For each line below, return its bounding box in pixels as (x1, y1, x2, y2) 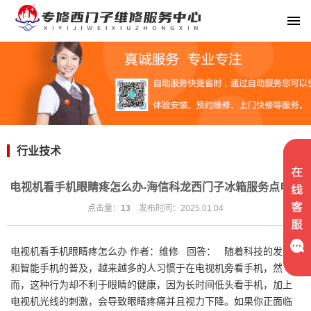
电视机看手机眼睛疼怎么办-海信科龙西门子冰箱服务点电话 (9, 181, 302, 193)
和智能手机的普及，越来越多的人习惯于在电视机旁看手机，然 (10, 262, 283, 274)
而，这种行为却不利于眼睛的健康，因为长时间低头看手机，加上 (10, 279, 292, 290)
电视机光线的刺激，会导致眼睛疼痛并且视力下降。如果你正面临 (10, 296, 292, 307)
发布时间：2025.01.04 (139, 203, 224, 213)
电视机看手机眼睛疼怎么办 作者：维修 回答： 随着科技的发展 (10, 246, 292, 257)
